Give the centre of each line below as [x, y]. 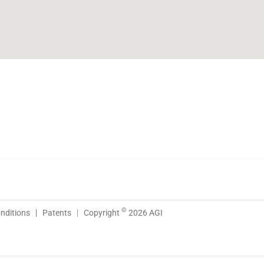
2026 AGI [145, 212]
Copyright [103, 212]
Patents [57, 212]
